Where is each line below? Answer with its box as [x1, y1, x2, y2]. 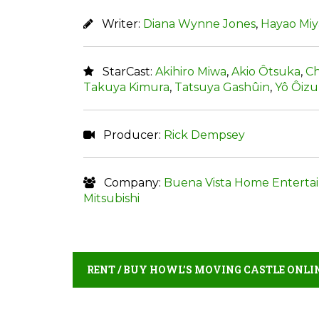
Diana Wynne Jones [143, 16, 256, 31]
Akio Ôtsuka [231, 64, 300, 78]
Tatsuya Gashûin [174, 80, 270, 94]
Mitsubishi [83, 191, 140, 205]
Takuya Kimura [83, 80, 169, 94]
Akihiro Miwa [155, 64, 226, 78]
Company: [95, 175, 164, 189]
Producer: [95, 127, 164, 142]
